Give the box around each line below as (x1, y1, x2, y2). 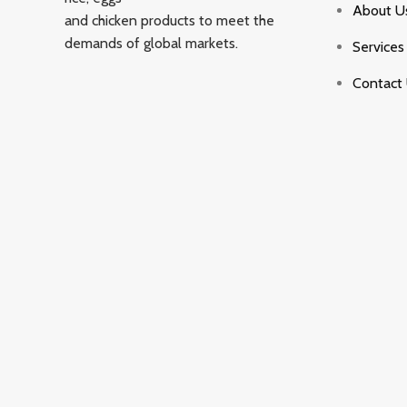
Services (352, 37, 405, 55)
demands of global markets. (64, 34, 238, 52)
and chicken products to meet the (64, 11, 274, 29)
